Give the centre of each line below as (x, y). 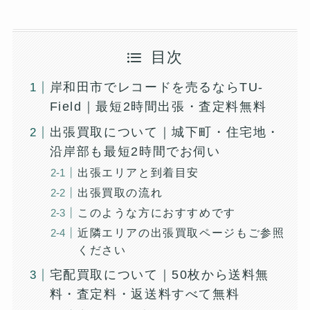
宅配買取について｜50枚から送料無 (159, 275)
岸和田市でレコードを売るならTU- (157, 88)
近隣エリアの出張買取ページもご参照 (181, 233)
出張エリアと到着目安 (138, 173)
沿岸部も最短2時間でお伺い (135, 152)
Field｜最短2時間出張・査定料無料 (158, 107)
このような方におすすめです (156, 213)
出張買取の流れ (120, 193)
